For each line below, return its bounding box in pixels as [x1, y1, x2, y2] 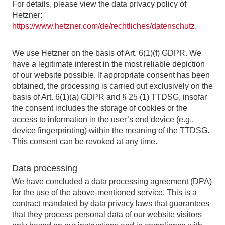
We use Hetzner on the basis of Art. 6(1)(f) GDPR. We [12, 49, 201, 57]
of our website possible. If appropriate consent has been [12, 71, 210, 79]
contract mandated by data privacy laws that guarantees [12, 199, 209, 208]
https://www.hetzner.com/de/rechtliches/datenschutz [12, 22, 195, 30]
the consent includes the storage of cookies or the [12, 104, 187, 113]
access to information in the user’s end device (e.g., [12, 115, 194, 124]
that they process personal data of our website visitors [12, 210, 202, 219]
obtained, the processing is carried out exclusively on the [12, 82, 213, 90]
